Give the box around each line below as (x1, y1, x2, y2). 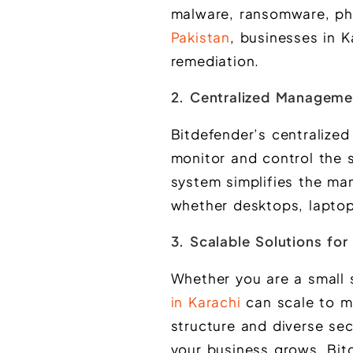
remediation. (170, 52, 260, 70)
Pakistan (170, 28, 231, 46)
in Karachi (170, 293, 241, 311)
